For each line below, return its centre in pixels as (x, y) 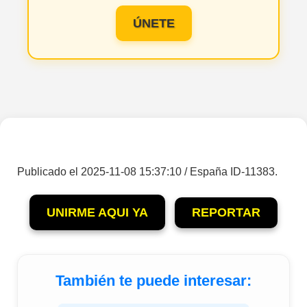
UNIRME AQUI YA (97, 213)
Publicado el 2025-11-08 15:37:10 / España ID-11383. (147, 172)
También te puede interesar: (153, 281)
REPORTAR (226, 213)
